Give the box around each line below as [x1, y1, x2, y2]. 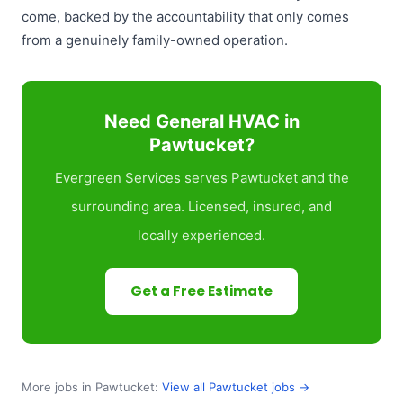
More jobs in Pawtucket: [22, 380, 162, 395]
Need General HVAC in [103, 111, 300, 133]
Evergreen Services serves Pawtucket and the [54, 169, 349, 187]
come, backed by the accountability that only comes [22, 8, 349, 26]
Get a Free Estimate [130, 282, 273, 301]
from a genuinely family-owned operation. [22, 31, 288, 49]
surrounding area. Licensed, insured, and [71, 198, 332, 216]
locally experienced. [138, 227, 265, 245]
